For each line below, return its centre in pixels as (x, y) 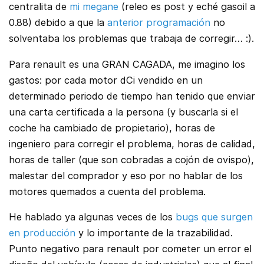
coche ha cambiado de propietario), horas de (112, 128)
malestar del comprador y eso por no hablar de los (126, 175)
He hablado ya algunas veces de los (92, 217)
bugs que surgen (214, 217)
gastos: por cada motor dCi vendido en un (106, 80)
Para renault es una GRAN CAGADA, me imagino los (127, 64)
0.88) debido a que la (58, 23)
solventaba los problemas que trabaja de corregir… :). (131, 39)
